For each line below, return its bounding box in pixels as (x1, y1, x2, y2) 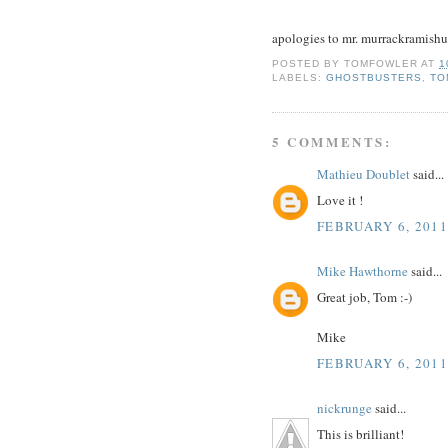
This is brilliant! (317, 425, 404, 444)
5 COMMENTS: (272, 131, 392, 151)
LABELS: (272, 72, 327, 84)
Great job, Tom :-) (317, 288, 412, 307)
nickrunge (317, 398, 372, 417)
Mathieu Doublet (317, 164, 410, 183)
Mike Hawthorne (317, 261, 408, 280)
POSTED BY (272, 58, 345, 70)
